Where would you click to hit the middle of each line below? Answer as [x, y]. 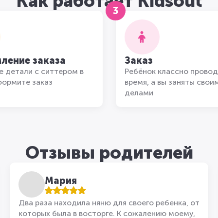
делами [139, 93]
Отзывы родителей [109, 153]
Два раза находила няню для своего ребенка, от [109, 203]
